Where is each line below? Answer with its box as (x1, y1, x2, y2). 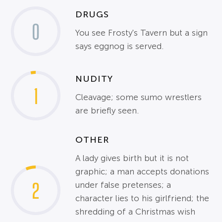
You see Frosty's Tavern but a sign (75, 28, 208, 38)
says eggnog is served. (75, 41, 164, 51)
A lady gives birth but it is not (75, 154, 189, 164)
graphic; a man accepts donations (75, 167, 210, 177)
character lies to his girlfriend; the (75, 194, 210, 204)
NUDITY (75, 73, 113, 84)
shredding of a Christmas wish (75, 207, 196, 217)
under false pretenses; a (75, 180, 171, 190)
